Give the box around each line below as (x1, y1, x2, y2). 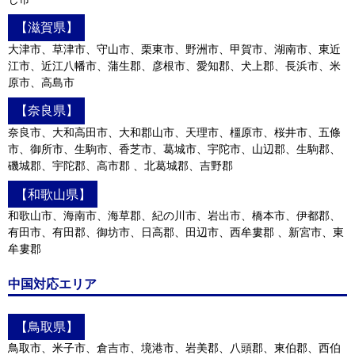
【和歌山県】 (14, 187, 91, 201)
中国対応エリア (8, 277, 97, 292)
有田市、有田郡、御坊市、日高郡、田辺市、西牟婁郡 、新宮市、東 (8, 225, 344, 239)
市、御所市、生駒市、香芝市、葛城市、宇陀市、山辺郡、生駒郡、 (8, 142, 341, 155)
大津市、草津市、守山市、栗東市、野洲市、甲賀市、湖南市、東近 (8, 42, 341, 55)
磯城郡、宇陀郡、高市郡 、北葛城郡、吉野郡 (8, 158, 233, 172)
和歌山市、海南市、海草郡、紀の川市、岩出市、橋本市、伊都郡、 (8, 208, 341, 222)
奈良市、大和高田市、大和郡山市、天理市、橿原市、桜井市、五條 (8, 125, 341, 139)
